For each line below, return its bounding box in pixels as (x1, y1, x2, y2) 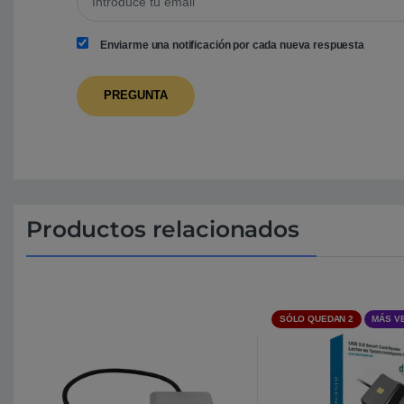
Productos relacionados (26, 215, 299, 243)
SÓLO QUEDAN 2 (279, 313, 353, 324)
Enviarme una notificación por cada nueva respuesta (99, 39, 364, 52)
